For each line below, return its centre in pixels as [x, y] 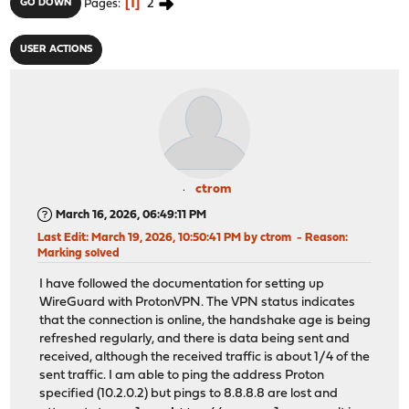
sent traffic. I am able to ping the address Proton [182, 376]
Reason [325, 237]
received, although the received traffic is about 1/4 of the [205, 358]
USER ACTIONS [57, 49]
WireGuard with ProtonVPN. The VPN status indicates [198, 303]
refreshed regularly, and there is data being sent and [195, 340]
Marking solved [79, 253]
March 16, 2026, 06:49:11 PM [131, 215]
